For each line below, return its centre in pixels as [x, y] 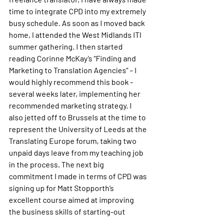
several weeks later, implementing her [75, 94]
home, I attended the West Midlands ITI [76, 35]
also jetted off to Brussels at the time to [78, 117]
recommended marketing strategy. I [71, 105]
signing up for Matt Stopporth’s [62, 188]
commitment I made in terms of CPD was [79, 176]
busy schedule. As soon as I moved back [78, 23]
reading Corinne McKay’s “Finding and [73, 58]
